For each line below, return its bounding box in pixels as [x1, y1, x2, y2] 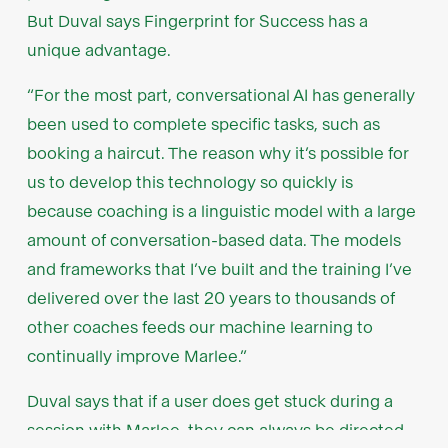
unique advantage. [26, 41, 171, 59]
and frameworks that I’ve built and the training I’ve [26, 261, 412, 279]
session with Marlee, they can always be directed [26, 422, 404, 440]
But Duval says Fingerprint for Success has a [26, 12, 368, 30]
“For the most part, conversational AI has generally [26, 87, 415, 105]
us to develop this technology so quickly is [26, 174, 353, 192]
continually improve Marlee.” [26, 348, 247, 366]
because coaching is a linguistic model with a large [26, 203, 416, 221]
